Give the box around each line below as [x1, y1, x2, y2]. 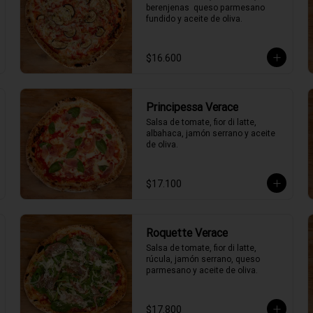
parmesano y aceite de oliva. [146, 265, 258, 275]
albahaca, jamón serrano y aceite [146, 128, 275, 138]
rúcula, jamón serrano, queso [146, 254, 260, 264]
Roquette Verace [146, 226, 228, 240]
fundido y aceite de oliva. [146, 13, 242, 24]
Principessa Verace [146, 100, 238, 114]
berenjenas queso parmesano [146, 2, 265, 13]
